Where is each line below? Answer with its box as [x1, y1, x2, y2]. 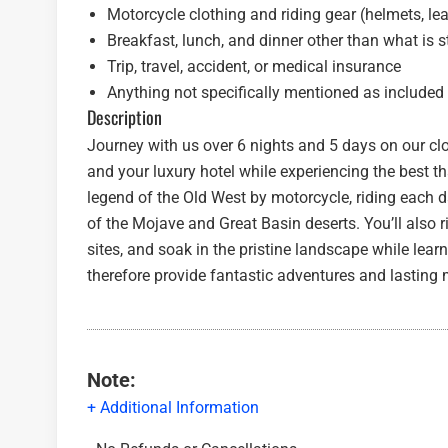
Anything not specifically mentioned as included [107, 83, 444, 103]
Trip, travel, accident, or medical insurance [107, 57, 401, 77]
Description [96, 104, 162, 131]
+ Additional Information [87, 398, 259, 418]
